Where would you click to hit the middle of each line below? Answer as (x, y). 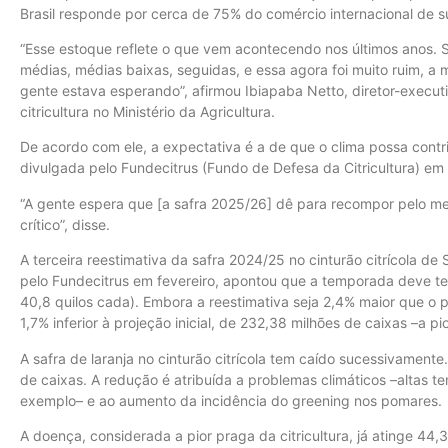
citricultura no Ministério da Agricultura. (147, 111)
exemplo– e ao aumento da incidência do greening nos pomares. (231, 400)
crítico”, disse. (65, 224)
